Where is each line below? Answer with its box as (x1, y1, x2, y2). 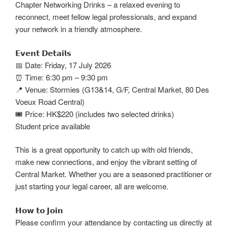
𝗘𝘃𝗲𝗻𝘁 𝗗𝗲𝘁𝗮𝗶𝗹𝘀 (15, 47, 71, 58)
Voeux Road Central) (15, 96, 84, 107)
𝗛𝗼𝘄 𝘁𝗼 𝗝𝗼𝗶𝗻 (15, 204, 63, 215)
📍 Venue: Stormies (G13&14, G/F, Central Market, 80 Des (15, 83, 209, 95)
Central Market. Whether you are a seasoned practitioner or (15, 168, 212, 180)
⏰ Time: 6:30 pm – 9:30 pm (15, 71, 108, 82)
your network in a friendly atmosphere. (15, 23, 142, 35)
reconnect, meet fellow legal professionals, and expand (15, 11, 196, 22)
